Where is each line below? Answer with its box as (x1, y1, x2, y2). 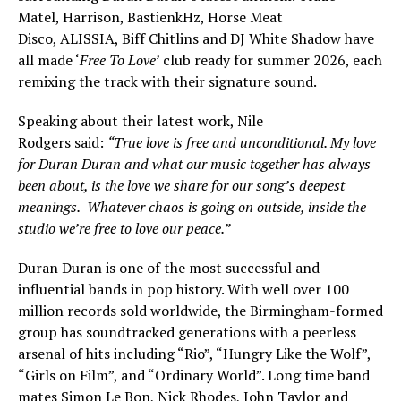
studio (18, 218, 59, 239)
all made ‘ (18, 50, 80, 71)
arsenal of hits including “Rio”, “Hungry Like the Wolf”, (18, 344, 371, 364)
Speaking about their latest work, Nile (18, 111, 263, 132)
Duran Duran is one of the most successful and (18, 258, 320, 278)
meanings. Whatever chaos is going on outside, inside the (18, 197, 366, 218)
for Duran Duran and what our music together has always (18, 154, 371, 175)
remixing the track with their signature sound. (18, 72, 317, 92)
